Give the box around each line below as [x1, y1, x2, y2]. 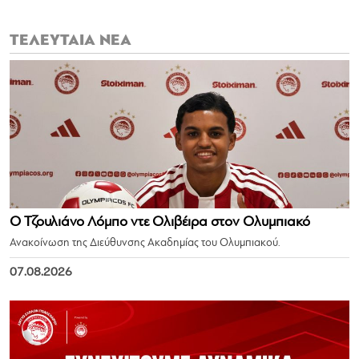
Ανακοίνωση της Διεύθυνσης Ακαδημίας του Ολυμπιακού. [10, 237, 280, 250]
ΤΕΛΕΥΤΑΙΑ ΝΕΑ [10, 33, 131, 50]
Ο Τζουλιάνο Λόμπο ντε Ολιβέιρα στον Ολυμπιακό [10, 215, 310, 231]
